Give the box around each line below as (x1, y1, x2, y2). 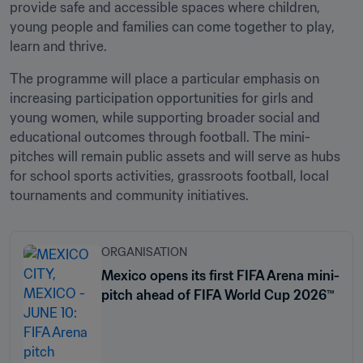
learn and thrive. (10, 38, 107, 54)
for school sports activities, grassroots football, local (10, 168, 329, 184)
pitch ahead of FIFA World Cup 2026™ (101, 287, 335, 303)
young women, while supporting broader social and (10, 109, 320, 126)
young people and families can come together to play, (10, 19, 335, 35)
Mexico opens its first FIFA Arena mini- (101, 267, 340, 284)
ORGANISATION (101, 245, 187, 259)
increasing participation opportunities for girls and (10, 90, 314, 106)
